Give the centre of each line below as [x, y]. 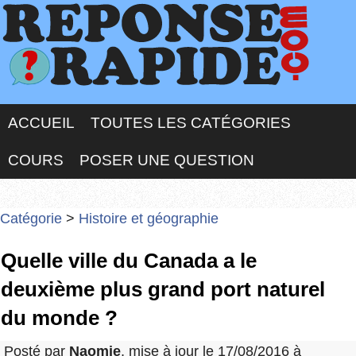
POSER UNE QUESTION [167, 160]
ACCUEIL [41, 123]
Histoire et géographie [149, 219]
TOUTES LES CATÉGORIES [191, 123]
